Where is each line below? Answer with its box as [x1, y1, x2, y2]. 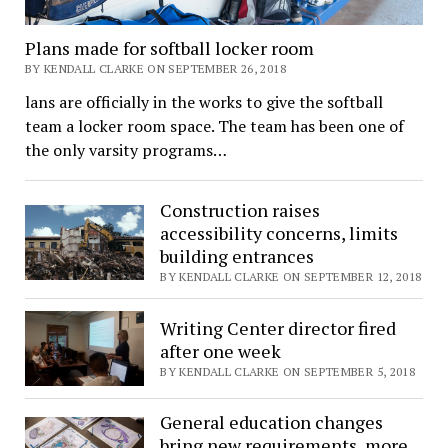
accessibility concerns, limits [160, 221, 399, 246]
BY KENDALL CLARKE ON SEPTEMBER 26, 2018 [24, 61, 286, 77]
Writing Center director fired [160, 315, 397, 340]
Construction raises [160, 198, 321, 223]
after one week [160, 338, 282, 363]
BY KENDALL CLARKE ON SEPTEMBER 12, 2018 [160, 269, 422, 285]
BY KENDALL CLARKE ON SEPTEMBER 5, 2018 [160, 363, 416, 379]
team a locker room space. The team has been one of [24, 115, 404, 138]
